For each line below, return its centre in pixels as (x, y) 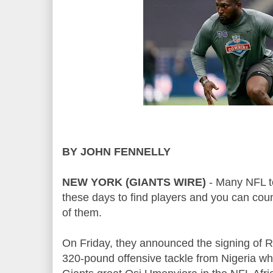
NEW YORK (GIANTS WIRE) (134, 182)
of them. (82, 212)
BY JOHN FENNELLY (116, 151)
